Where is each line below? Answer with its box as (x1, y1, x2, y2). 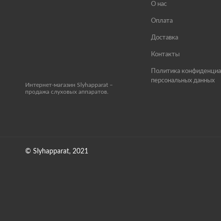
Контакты (150, 51, 180, 58)
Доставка (150, 35, 178, 41)
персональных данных (150, 77, 215, 84)
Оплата (150, 18, 173, 25)
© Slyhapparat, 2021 (25, 148, 88, 155)
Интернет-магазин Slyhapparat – (25, 82, 113, 88)
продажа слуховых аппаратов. (25, 89, 109, 95)
